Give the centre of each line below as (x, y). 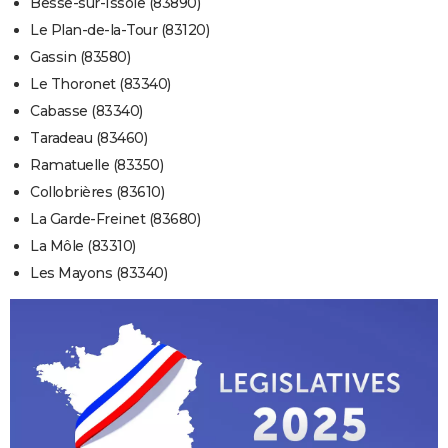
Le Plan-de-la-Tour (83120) (119, 30)
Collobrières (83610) (97, 192)
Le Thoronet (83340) (100, 84)
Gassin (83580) (80, 57)
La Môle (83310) (83, 246)
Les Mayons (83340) (98, 273)
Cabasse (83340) (86, 111)
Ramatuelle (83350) (96, 165)
